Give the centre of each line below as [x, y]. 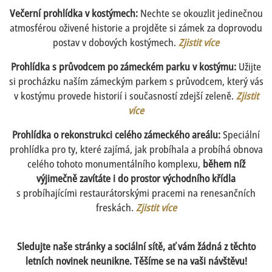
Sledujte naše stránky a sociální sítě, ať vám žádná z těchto [136, 246]
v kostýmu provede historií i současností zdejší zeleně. [125, 96]
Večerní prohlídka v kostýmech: [73, 13]
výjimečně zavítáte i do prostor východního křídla [136, 178]
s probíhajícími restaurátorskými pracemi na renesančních [136, 193]
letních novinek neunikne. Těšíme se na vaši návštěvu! [136, 261]
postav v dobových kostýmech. [116, 42]
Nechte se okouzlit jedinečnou [200, 13]
